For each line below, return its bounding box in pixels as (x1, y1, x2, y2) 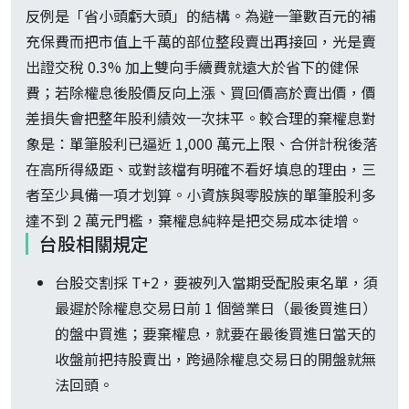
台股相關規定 (39, 230, 149, 257)
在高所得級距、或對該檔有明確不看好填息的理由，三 (26, 158, 376, 181)
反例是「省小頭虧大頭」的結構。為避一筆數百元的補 (26, 5, 376, 27)
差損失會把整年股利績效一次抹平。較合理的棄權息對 (26, 107, 376, 130)
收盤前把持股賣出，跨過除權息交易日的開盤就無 (55, 348, 376, 371)
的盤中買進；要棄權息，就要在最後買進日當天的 (55, 322, 376, 345)
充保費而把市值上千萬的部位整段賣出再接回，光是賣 (26, 30, 376, 53)
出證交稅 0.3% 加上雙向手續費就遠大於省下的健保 (26, 56, 359, 79)
